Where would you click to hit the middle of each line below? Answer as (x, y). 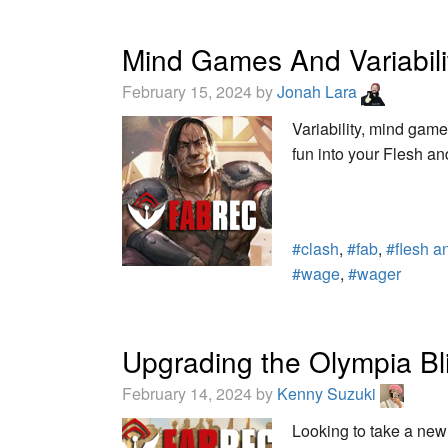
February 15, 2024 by (199, 91)
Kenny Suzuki (328, 393)
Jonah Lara (319, 91)
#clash (315, 248)
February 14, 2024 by (199, 393)
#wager (374, 273)
